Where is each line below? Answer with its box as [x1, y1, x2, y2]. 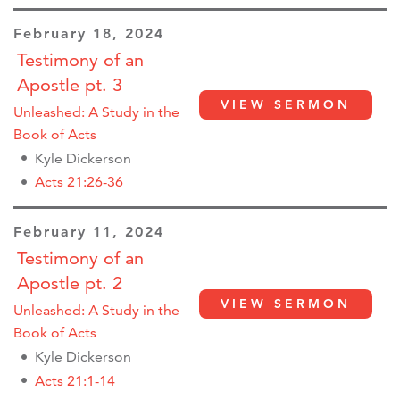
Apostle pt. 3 [17, 73, 122, 96]
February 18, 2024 [13, 24, 164, 42]
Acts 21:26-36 [35, 173, 123, 191]
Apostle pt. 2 [17, 272, 122, 295]
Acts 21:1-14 [35, 371, 115, 389]
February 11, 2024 [13, 223, 164, 241]
